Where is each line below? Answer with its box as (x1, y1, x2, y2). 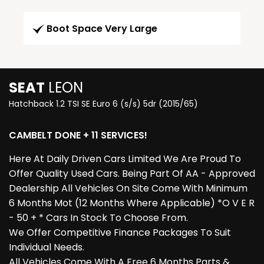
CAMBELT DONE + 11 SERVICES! (9, 128, 147, 143)
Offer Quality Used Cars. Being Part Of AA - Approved (9, 167, 255, 181)
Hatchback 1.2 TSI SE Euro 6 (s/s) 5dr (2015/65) (9, 98, 198, 110)
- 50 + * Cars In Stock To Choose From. (9, 211, 188, 225)
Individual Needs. (9, 240, 84, 255)
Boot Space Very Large (47, 22, 157, 36)
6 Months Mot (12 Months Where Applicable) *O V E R (9, 196, 255, 210)
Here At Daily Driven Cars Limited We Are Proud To (9, 152, 241, 166)
